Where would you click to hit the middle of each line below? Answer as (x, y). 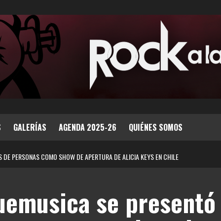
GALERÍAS (30, 127)
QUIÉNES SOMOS (156, 127)
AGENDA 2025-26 (88, 127)
